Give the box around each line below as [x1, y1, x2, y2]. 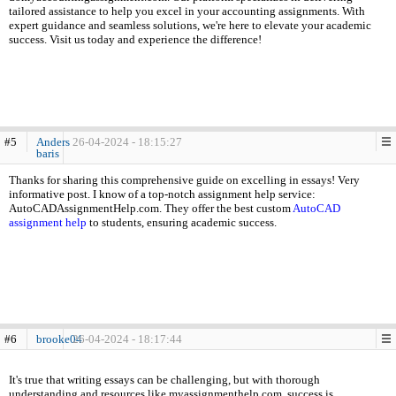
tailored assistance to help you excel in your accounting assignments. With [9, 4, 365, 18]
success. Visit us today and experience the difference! [9, 33, 262, 46]
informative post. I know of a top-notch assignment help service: [9, 187, 316, 201]
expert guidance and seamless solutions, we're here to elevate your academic [9, 19, 371, 32]
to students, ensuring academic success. [87, 216, 277, 229]
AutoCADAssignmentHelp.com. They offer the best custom [9, 202, 293, 215]
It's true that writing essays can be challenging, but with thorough [9, 373, 320, 386]
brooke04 [36, 332, 82, 346]
